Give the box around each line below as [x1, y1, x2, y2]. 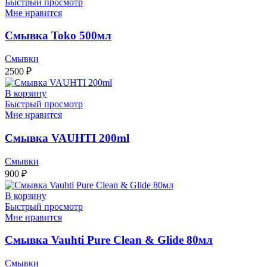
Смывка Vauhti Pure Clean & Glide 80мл [5, 234, 213, 247]
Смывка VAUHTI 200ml [5, 131, 129, 144]
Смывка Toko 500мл [5, 29, 111, 42]
